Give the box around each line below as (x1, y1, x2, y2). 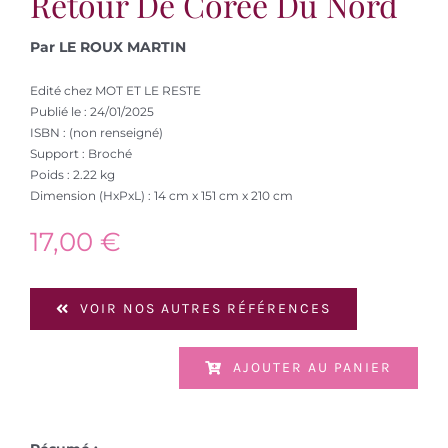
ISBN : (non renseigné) (29, 124, 163, 140)
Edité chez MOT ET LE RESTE (29, 82, 201, 98)
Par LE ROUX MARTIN (29, 37, 186, 56)
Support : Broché (29, 145, 132, 161)
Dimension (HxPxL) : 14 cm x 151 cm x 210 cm (29, 187, 293, 203)
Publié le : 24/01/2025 (29, 103, 154, 119)
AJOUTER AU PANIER (233, 358, 393, 376)
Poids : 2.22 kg (29, 166, 115, 182)
